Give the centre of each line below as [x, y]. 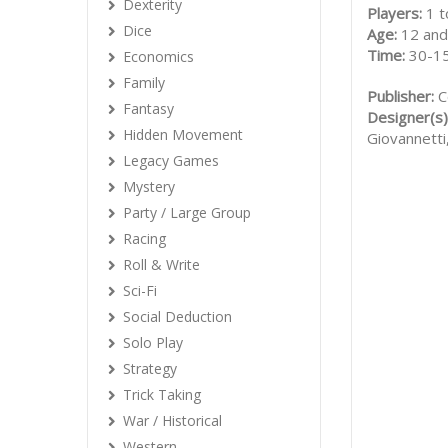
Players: [396, 13]
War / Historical [172, 420]
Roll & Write [161, 264]
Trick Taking [162, 394]
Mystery [149, 186]
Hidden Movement [183, 134]
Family [144, 82]
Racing [144, 238]
